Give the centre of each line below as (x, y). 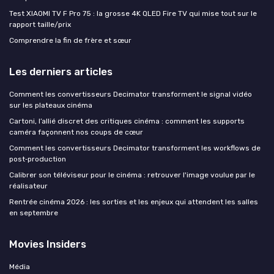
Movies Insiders (48, 244)
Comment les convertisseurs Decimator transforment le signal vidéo (131, 94)
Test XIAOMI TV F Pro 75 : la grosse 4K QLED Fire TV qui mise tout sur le (133, 14)
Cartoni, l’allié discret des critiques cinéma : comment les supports (127, 121)
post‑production (38, 159)
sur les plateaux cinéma (51, 106)
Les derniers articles (61, 72)
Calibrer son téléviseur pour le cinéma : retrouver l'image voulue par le (132, 175)
